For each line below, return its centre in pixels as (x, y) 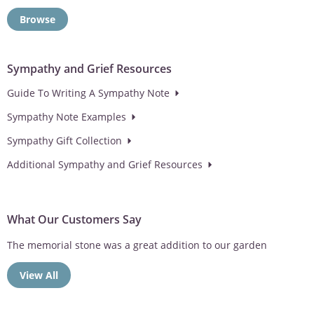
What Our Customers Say (74, 220)
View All (39, 275)
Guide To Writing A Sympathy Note (88, 93)
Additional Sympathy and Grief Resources (105, 164)
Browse (37, 19)
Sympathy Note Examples (67, 116)
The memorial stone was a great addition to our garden (137, 245)
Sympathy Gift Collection (64, 140)
